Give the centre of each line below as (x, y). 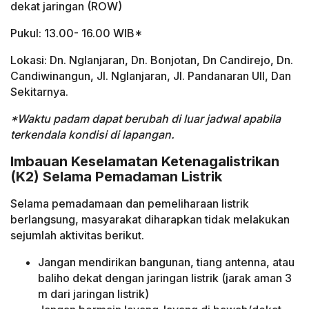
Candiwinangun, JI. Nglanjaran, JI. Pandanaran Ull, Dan (151, 76)
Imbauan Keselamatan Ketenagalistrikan (145, 162)
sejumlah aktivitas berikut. (77, 235)
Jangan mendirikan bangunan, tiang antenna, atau (166, 262)
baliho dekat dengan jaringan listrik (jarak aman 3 (165, 278)
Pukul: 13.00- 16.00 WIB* (76, 33)
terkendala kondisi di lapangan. (92, 134)
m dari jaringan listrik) (93, 293)
